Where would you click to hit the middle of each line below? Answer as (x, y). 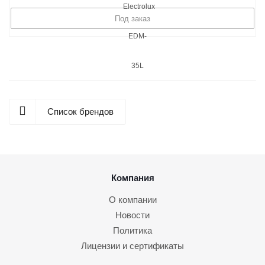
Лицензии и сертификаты (132, 246)
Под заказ (132, 18)
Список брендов (80, 112)
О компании (132, 200)
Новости (132, 215)
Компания (132, 178)
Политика (132, 230)
